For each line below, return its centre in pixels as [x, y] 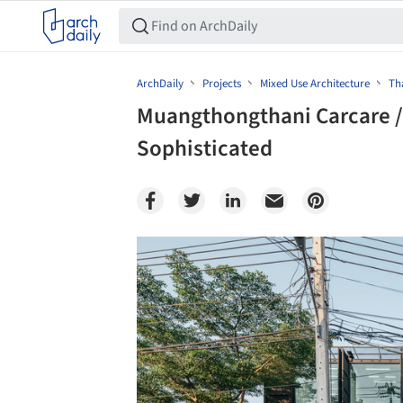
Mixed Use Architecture [315, 84]
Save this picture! [117, 254]
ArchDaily [160, 84]
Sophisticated [205, 148]
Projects [222, 84]
